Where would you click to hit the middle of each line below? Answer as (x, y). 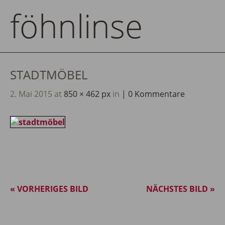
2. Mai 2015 (31, 94)
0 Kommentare (156, 94)
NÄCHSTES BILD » (181, 189)
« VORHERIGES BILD (49, 189)
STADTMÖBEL (49, 75)
